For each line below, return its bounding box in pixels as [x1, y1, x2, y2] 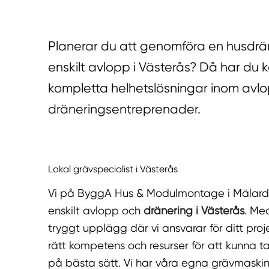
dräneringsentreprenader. [48, 101, 201, 117]
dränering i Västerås [144, 204, 244, 217]
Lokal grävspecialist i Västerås [48, 163, 178, 175]
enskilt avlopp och [48, 204, 144, 217]
